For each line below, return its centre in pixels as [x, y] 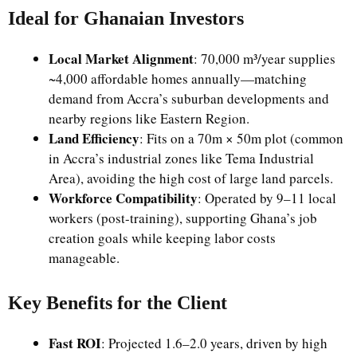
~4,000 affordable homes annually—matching [178, 78]
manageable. [84, 258]
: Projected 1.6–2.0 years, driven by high [214, 343]
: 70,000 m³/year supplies [265, 59]
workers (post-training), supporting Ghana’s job [183, 218]
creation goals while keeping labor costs [162, 238]
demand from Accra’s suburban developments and [189, 98]
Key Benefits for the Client [118, 302]
